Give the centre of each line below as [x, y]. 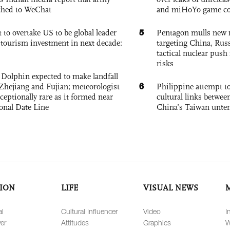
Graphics [157, 223]
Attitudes [75, 223]
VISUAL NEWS [171, 188]
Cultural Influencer [89, 212]
